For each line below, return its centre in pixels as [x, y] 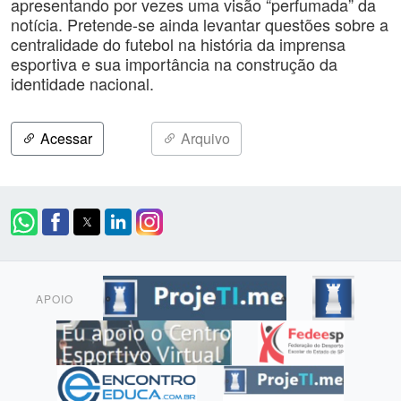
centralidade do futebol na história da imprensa [178, 44]
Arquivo [204, 138]
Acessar [64, 138]
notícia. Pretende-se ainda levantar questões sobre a [200, 24]
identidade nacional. [82, 83]
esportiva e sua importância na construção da [174, 64]
